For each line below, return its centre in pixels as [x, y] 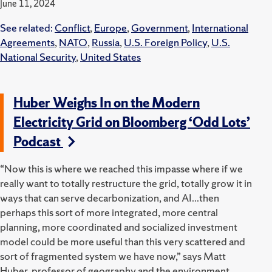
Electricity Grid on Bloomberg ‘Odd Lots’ [132, 122]
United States [110, 56]
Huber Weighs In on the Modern [107, 103]
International [220, 27]
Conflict [72, 27]
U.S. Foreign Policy [165, 42]
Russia [106, 42]
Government [159, 27]
